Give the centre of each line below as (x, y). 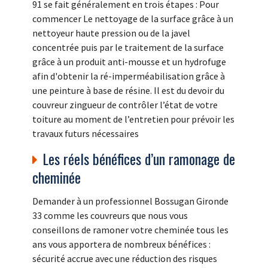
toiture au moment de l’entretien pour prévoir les (133, 119)
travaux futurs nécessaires (86, 134)
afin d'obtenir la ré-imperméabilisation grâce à (129, 76)
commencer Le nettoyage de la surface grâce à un (133, 19)
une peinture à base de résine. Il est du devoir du (128, 91)
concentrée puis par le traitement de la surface (128, 48)
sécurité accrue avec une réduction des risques (125, 259)
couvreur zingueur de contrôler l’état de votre (125, 105)
